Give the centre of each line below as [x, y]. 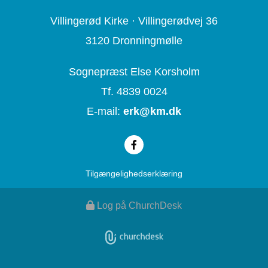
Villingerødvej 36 [178, 21]
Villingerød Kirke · [94, 21]
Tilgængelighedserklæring [134, 174]
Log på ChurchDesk [139, 206]
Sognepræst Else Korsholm [134, 72]
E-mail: [105, 112]
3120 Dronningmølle [134, 41]
